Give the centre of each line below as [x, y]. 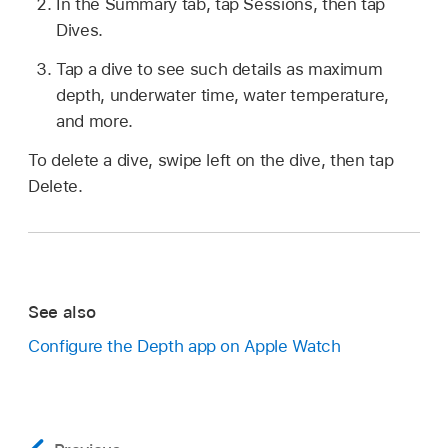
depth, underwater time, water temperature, [223, 95]
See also [62, 311]
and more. [94, 121]
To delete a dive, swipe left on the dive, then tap [211, 159]
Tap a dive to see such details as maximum [219, 69]
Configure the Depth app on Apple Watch [184, 346]
